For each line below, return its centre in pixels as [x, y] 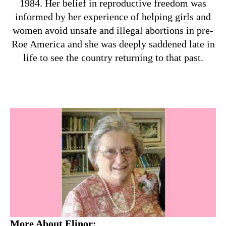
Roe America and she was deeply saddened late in [113, 44]
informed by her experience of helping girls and [113, 16]
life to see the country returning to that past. [113, 57]
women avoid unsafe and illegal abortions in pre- [113, 30]
